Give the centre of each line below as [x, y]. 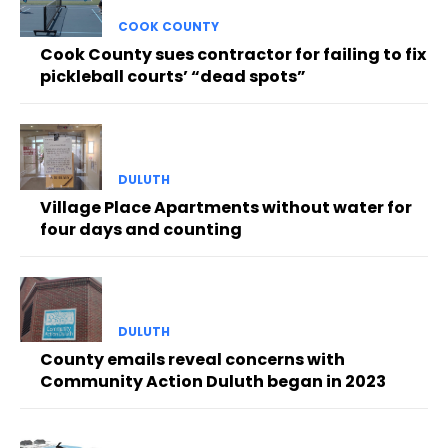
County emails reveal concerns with [192, 359]
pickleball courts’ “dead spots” [173, 77]
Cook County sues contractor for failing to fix [233, 55]
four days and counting [141, 229]
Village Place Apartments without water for [226, 207]
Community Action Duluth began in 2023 [213, 381]
